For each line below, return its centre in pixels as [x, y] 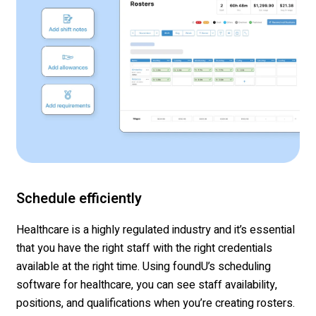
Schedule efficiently [79, 199]
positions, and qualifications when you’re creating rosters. [156, 304]
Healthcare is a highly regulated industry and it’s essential [156, 230]
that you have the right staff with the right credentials [144, 249]
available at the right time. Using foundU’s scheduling [144, 267]
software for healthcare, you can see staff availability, [147, 285]
